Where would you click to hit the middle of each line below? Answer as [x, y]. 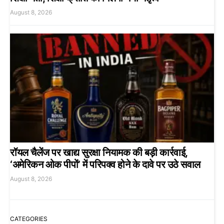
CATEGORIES [29, 218]
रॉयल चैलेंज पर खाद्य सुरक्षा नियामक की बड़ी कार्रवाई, [99, 152]
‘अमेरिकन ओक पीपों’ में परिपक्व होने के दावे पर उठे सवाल [105, 164]
